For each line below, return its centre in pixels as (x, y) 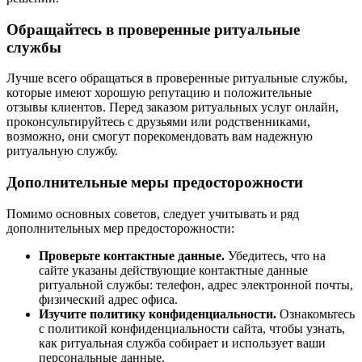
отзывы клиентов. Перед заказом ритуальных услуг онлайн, (173, 107)
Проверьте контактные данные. (132, 255)
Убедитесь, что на (275, 255)
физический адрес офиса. (108, 299)
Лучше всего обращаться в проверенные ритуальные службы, (177, 78)
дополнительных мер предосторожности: (120, 228)
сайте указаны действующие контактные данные (173, 270)
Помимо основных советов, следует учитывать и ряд (153, 213)
